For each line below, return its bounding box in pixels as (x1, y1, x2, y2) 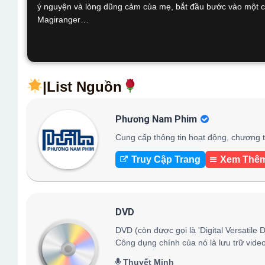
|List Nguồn (43, 79, 122, 95)
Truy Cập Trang (131, 154, 201, 164)
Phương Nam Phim (115, 113, 197, 125)
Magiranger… (37, 15, 89, 24)
